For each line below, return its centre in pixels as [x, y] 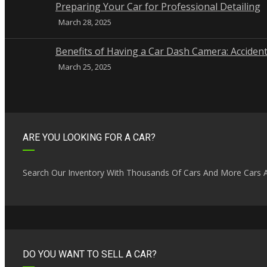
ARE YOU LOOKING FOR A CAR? [89, 138]
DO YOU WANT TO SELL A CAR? [90, 254]
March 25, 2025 [85, 67]
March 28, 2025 [85, 22]
